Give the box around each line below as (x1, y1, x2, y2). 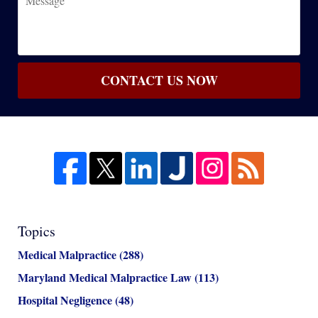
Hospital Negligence (18, 292, 115, 309)
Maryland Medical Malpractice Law (18, 269, 194, 286)
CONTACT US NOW (100, 71, 218, 90)
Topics (18, 221, 55, 241)
